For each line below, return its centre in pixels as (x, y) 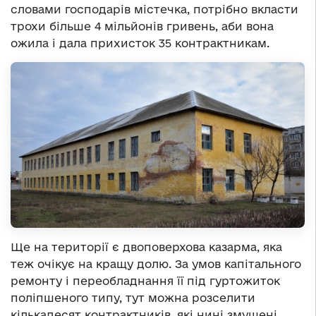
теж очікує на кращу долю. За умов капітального (156, 263)
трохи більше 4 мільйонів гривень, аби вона (142, 26)
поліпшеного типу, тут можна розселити (133, 297)
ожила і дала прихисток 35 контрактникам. (140, 43)
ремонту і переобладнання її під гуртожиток (145, 280)
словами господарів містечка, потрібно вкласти (154, 10)
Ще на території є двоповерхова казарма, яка (146, 247)
